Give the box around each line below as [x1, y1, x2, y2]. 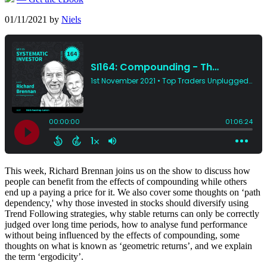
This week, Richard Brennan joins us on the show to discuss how [5, 166, 250, 176]
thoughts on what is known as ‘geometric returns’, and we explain [5, 241, 252, 251]
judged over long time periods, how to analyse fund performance [5, 219, 247, 229]
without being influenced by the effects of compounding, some [5, 230, 240, 240]
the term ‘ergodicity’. [5, 252, 83, 262]
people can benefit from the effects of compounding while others [5, 176, 247, 187]
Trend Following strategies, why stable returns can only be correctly [5, 209, 259, 219]
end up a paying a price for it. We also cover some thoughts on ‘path [5, 187, 260, 197]
